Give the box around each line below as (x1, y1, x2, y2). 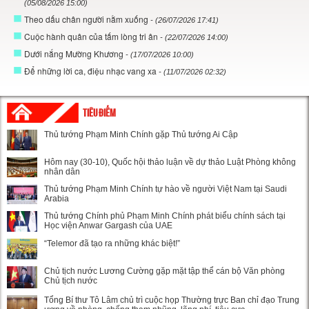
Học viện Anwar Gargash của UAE (44, 221, 172, 231)
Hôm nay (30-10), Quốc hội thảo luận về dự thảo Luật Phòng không (44, 157, 296, 168)
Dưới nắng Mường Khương (24, 47, 126, 59)
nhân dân (44, 167, 80, 177)
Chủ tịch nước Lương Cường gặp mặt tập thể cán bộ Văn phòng (44, 266, 285, 277)
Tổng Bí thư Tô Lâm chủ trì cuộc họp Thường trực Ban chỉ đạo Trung (44, 295, 299, 306)
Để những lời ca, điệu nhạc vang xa (24, 64, 159, 77)
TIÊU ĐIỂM (83, 106, 116, 119)
